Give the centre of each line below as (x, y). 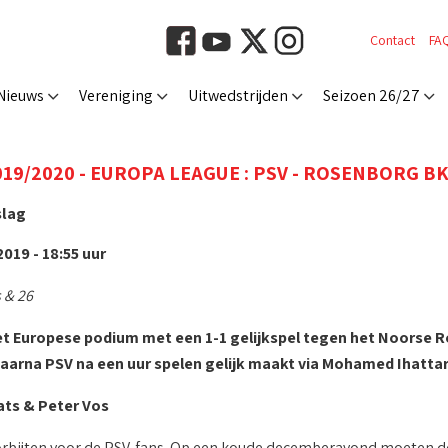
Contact (392, 40)
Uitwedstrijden (238, 95)
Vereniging (116, 95)
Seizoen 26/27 (371, 95)
